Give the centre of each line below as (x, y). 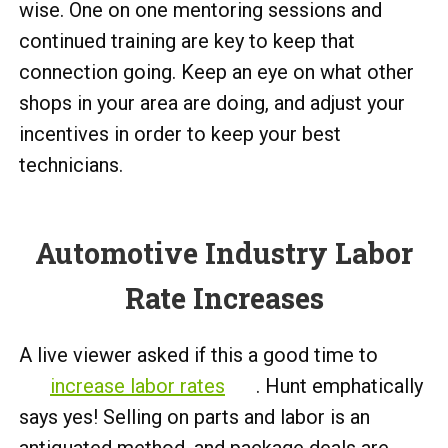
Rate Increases (224, 298)
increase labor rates (137, 386)
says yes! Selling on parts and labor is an (194, 417)
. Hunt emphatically (339, 386)
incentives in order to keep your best (180, 134)
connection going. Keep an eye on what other (216, 72)
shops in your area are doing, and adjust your (212, 103)
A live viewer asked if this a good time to (198, 355)
